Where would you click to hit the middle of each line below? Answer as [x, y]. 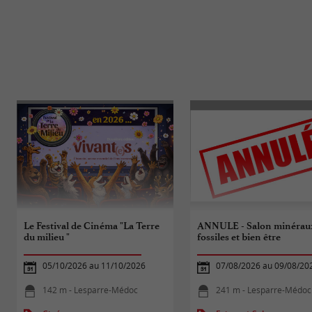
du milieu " [47, 237]
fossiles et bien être [239, 237]
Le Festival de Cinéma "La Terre [92, 226]
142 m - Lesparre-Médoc [91, 290]
